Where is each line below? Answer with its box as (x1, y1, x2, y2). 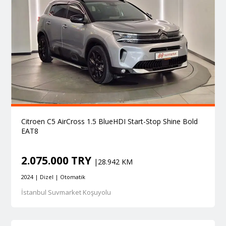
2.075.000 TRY (21, 153, 94, 168)
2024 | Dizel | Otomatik (21, 173, 85, 181)
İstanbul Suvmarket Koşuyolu (21, 188, 111, 197)
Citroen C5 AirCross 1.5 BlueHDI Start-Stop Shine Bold (21, 117, 198, 127)
